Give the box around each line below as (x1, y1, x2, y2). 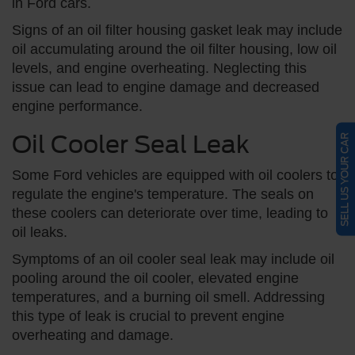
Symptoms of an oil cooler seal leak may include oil (12, 250, 334, 267)
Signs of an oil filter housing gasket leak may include (12, 21, 342, 38)
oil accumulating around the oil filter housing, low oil (12, 40, 337, 57)
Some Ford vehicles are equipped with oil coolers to (12, 166, 338, 183)
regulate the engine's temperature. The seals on (12, 185, 314, 202)
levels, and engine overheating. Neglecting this (12, 59, 307, 76)
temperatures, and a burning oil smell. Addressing (12, 288, 325, 305)
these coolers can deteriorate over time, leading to (12, 204, 328, 221)
